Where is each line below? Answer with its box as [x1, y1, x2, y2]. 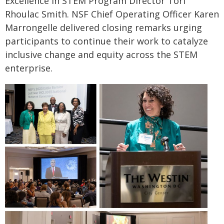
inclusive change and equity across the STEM [5, 48, 197, 60]
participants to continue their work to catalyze [5, 34, 208, 47]
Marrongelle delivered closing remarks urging [5, 21, 202, 33]
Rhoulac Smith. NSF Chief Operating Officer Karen [5, 7, 219, 20]
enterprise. [5, 61, 52, 74]
